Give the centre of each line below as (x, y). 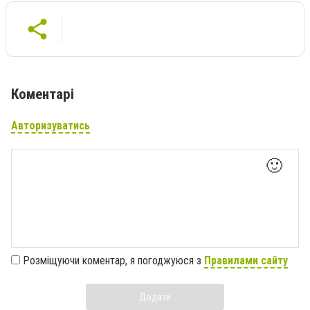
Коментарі (43, 94)
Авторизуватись (51, 125)
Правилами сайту (246, 260)
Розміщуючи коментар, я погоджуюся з (113, 260)
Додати (155, 297)
